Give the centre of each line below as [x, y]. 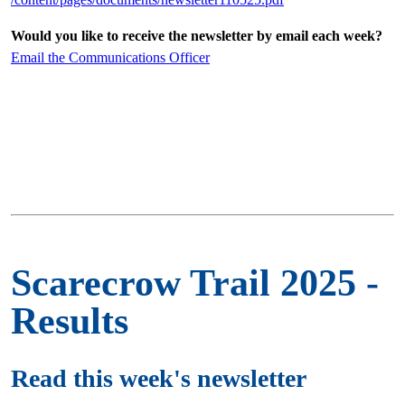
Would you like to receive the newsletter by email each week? [197, 36]
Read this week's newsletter [159, 378]
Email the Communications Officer [110, 58]
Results [70, 321]
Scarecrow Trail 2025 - [195, 283]
